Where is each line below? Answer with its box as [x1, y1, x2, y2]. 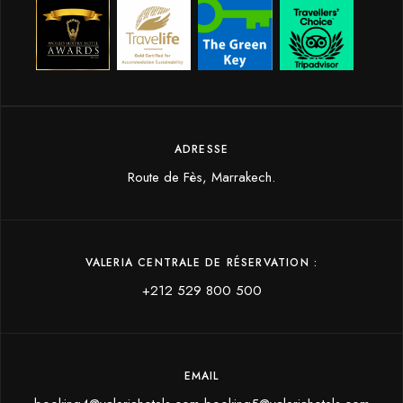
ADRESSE [174, 141, 229, 158]
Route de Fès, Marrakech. [128, 167, 275, 188]
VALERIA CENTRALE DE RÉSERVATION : [85, 255, 318, 272]
